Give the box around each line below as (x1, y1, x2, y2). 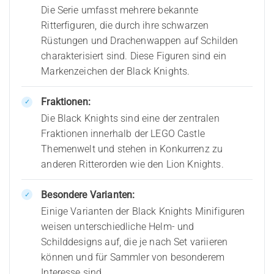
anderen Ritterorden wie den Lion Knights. (41, 158, 224, 170)
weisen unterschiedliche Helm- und (41, 220, 194, 232)
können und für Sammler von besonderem (41, 251, 225, 263)
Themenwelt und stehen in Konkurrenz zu (41, 143, 223, 155)
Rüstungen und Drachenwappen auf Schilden (41, 35, 239, 47)
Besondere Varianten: (41, 188, 135, 201)
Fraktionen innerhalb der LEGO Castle (41, 127, 205, 139)
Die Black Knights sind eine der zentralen (41, 112, 220, 124)
